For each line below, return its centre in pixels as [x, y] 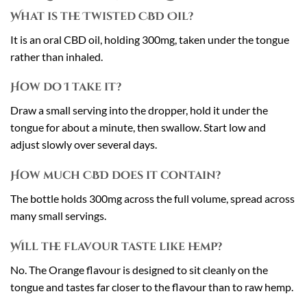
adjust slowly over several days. [84, 145]
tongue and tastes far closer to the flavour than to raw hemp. [152, 287]
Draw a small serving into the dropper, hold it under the [139, 110]
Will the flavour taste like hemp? [116, 247]
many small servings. [58, 216]
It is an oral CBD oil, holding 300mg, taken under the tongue [150, 39]
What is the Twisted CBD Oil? [102, 16]
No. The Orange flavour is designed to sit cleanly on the [139, 270]
